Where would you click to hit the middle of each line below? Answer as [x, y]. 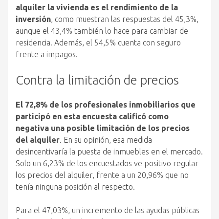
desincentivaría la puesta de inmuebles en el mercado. [109, 152]
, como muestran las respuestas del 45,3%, [125, 19]
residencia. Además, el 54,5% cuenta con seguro [98, 43]
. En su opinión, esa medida [106, 140]
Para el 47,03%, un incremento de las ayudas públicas [108, 210]
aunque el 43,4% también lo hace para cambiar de [102, 31]
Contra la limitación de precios [97, 80]
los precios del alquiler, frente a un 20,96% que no [102, 175]
